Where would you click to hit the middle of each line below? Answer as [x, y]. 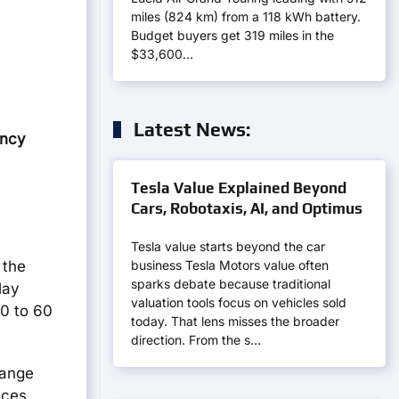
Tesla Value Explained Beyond [239, 188]
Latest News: [190, 130]
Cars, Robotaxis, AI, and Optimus [247, 208]
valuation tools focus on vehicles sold [239, 302]
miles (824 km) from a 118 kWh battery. [246, 16]
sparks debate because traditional [231, 284]
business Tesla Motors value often [230, 265]
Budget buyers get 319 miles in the [232, 35]
